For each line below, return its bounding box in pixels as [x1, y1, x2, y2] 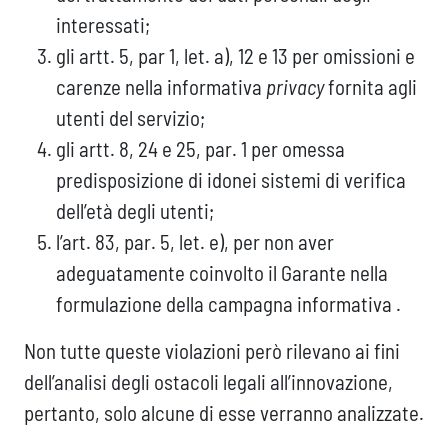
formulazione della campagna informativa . [56, 291, 401, 317]
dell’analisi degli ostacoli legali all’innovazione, [24, 369, 393, 395]
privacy [266, 74, 324, 100]
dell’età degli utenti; [56, 198, 214, 224]
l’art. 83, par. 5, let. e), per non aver [56, 229, 334, 255]
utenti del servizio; [56, 105, 205, 131]
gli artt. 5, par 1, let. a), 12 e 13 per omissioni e [56, 43, 415, 69]
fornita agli [324, 74, 417, 100]
